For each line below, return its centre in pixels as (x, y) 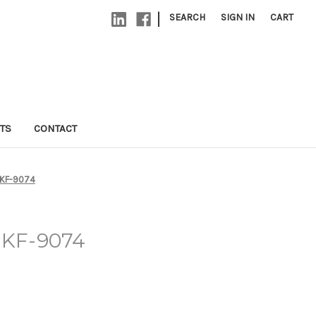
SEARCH (188, 17)
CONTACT (55, 128)
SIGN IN (238, 17)
